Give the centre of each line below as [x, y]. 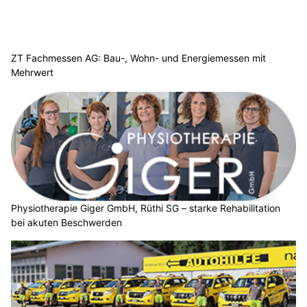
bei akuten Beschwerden [66, 223]
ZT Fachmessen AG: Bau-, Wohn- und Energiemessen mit [138, 58]
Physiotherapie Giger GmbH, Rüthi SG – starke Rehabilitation [146, 208]
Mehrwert [32, 72]
